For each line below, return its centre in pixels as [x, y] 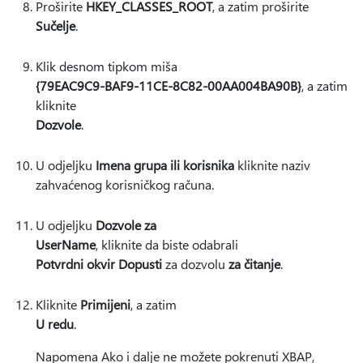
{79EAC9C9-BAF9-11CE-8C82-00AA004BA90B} [169, 85]
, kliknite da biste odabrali [167, 244]
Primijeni [105, 304]
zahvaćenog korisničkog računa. [125, 184]
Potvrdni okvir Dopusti [99, 264]
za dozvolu [195, 264]
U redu [55, 324]
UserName [66, 244]
